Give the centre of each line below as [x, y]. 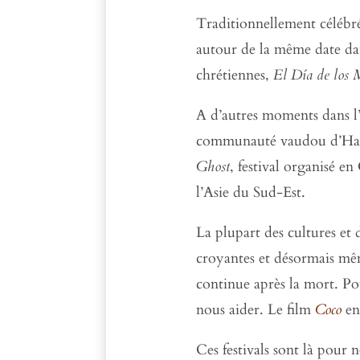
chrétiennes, [235, 75]
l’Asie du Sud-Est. [251, 192]
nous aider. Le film [256, 309]
